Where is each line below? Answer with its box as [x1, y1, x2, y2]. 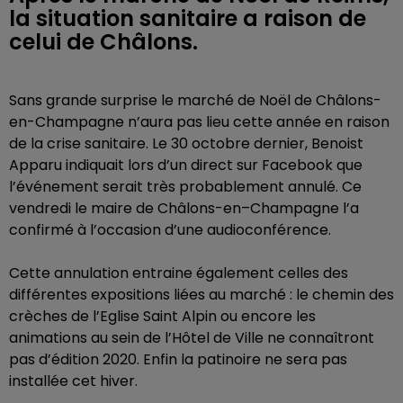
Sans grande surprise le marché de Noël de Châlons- [9, 90, 381, 111]
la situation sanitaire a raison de [9, 4, 366, 33]
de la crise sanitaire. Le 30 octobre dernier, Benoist [9, 133, 363, 154]
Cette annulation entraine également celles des [9, 263, 348, 283]
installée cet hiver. [9, 371, 138, 391]
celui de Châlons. [9, 27, 198, 57]
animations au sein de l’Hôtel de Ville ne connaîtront [9, 327, 374, 348]
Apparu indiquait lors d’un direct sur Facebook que [9, 155, 363, 175]
